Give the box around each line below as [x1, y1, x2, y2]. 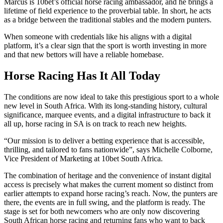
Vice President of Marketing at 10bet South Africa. [4, 154, 163, 163]
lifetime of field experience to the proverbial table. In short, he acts [4, 6, 211, 15]
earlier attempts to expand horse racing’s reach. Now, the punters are [4, 189, 218, 198]
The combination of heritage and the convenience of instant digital [4, 171, 211, 180]
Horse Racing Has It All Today [4, 69, 160, 82]
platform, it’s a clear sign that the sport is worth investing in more [4, 41, 207, 50]
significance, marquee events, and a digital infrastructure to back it [4, 110, 211, 119]
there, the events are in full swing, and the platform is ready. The [4, 198, 205, 207]
